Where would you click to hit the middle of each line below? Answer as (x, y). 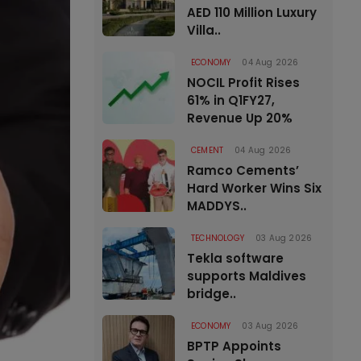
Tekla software (235, 258)
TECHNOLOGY (218, 238)
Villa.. (204, 30)
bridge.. (212, 294)
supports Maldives (247, 276)
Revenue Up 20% (240, 118)
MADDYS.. (217, 206)
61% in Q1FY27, (231, 100)
